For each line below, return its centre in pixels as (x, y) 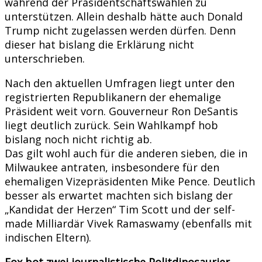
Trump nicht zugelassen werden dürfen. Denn (120, 30)
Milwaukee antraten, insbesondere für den (112, 167)
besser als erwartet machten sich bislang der (119, 195)
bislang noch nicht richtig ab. (78, 139)
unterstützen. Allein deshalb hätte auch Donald (124, 16)
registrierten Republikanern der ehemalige (113, 97)
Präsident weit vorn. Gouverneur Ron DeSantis (121, 111)
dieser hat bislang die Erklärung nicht (99, 44)
